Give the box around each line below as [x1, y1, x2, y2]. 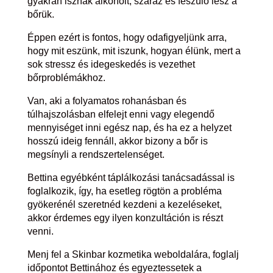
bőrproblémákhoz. [27, 73, 105, 83]
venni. [27, 226, 54, 236]
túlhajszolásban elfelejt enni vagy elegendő [27, 109, 214, 119]
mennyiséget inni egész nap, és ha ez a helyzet [27, 122, 232, 133]
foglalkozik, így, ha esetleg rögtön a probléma [27, 186, 222, 196]
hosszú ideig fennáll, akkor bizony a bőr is [27, 136, 208, 146]
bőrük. [27, 9, 54, 19]
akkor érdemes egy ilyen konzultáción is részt [27, 213, 223, 223]
